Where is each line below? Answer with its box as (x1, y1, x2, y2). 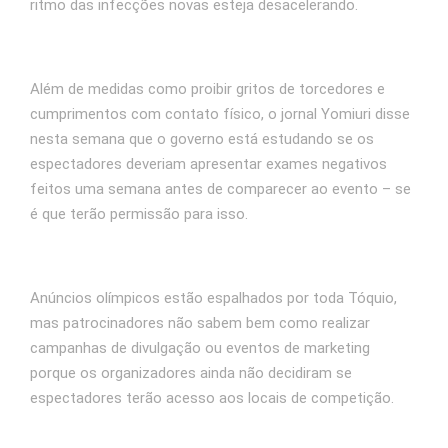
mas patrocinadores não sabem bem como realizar (30, 313, 370, 332)
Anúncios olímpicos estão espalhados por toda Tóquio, (30, 288, 397, 307)
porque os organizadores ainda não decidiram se (30, 363, 352, 382)
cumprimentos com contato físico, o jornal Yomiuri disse (30, 104, 410, 123)
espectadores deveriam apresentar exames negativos (30, 154, 387, 173)
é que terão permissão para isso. (30, 204, 248, 223)
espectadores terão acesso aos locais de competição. (30, 388, 394, 407)
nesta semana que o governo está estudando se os (30, 129, 374, 148)
